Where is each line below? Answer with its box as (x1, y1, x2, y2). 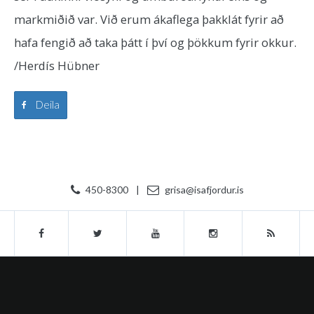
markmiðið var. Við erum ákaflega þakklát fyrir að (14, 11, 284, 27)
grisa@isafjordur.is (164, 184, 244, 196)
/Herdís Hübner (14, 57, 100, 74)
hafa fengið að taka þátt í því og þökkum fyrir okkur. (14, 34, 296, 50)
